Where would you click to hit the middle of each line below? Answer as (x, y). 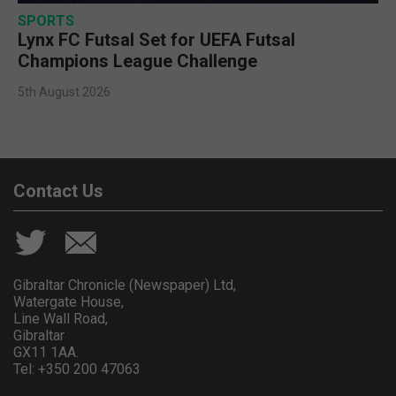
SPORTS (46, 20)
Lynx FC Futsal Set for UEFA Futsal (156, 39)
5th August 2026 (64, 91)
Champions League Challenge (137, 61)
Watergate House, (69, 301)
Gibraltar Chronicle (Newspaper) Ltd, (125, 285)
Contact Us (58, 190)
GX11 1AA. (46, 352)
